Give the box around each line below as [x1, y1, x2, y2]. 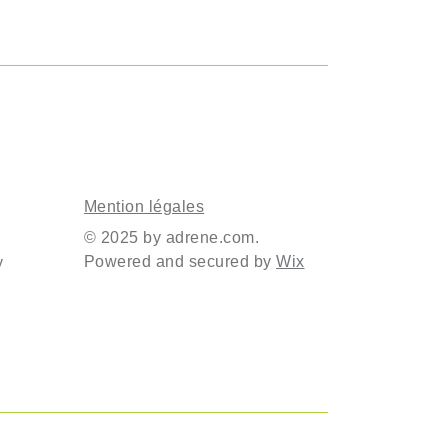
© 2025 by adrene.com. [84, 228, 260, 246]
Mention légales [84, 197, 205, 215]
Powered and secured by [84, 252, 277, 270]
